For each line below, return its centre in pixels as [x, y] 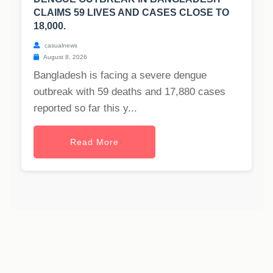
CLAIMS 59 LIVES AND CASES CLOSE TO [131, 13]
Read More [94, 142]
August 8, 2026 [65, 57]
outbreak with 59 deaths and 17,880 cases [129, 92]
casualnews [60, 46]
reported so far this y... [85, 108]
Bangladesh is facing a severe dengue [120, 76]
